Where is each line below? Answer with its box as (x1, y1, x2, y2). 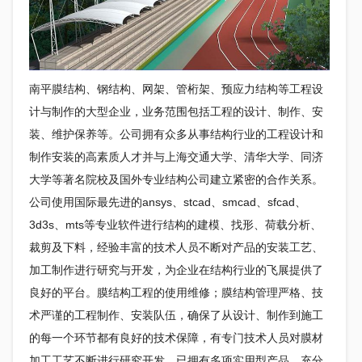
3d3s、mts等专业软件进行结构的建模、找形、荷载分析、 (28, 218, 322, 232)
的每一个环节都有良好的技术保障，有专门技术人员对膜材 (28, 331, 323, 345)
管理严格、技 (255, 286, 323, 300)
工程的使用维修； (130, 286, 221, 300)
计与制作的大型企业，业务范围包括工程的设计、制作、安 (28, 105, 323, 119)
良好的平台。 (28, 286, 97, 300)
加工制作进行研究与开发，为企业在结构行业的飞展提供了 (28, 263, 323, 277)
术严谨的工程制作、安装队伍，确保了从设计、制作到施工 (28, 309, 323, 322)
